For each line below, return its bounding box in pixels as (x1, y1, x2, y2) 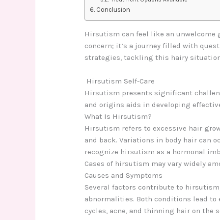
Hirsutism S (84, 77, 129, 86)
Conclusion (96, 6, 130, 14)
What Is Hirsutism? (84, 112, 152, 121)
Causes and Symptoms (84, 171, 163, 180)
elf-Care (128, 77, 155, 86)
